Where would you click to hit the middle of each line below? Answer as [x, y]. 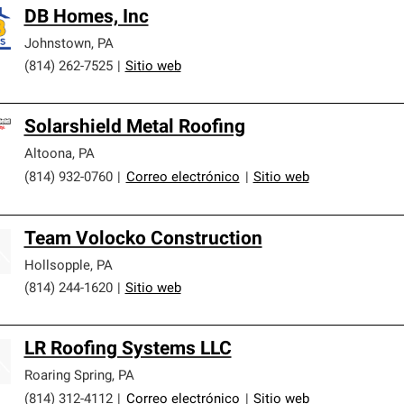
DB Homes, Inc [86, 17]
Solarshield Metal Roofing [134, 127]
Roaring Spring [68, 376]
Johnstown [57, 44]
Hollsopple [57, 266]
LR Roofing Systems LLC [128, 349]
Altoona [48, 154]
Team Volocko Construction [143, 239]
